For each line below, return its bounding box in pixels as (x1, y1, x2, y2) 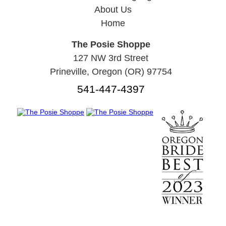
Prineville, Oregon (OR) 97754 (49, 67, 172, 77)
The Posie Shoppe (71, 39, 150, 49)
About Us (94, 5, 132, 15)
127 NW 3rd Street (73, 53, 149, 63)
